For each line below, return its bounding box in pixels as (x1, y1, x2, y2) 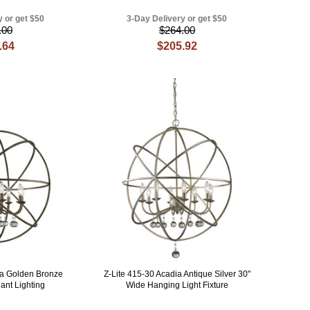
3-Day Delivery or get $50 (127, 13, 228, 24)
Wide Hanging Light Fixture (125, 280, 228, 290)
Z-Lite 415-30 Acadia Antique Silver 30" (103, 268, 250, 279)
